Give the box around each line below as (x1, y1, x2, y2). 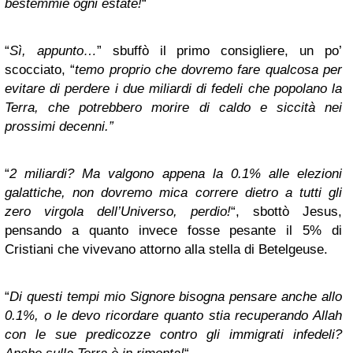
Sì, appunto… (9, 43, 97, 58)
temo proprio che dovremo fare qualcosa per (75, 62, 343, 77)
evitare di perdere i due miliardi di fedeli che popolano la (5, 81, 342, 96)
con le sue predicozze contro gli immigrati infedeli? (5, 327, 342, 342)
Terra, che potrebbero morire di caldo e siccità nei (5, 100, 342, 115)
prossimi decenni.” (5, 119, 113, 134)
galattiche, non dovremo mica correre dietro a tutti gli (5, 185, 342, 200)
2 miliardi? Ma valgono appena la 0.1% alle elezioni (9, 166, 342, 181)
